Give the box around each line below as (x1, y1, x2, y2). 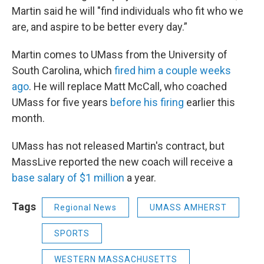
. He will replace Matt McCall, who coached (29, 80, 227, 93)
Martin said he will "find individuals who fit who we (12, 5, 243, 17)
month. (12, 112, 45, 124)
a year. (124, 171, 156, 184)
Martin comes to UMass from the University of (12, 48, 227, 61)
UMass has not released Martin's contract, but (12, 140, 225, 152)
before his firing (110, 96, 184, 108)
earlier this (184, 96, 235, 108)
